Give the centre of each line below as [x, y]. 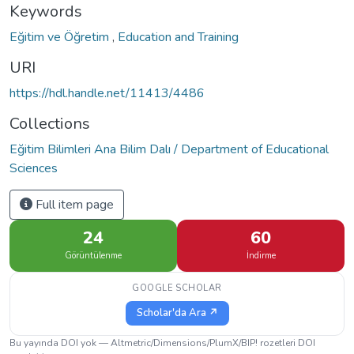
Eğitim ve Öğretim [61, 37]
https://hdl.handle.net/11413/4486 [107, 93]
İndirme [261, 255]
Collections [50, 123]
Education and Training [178, 37]
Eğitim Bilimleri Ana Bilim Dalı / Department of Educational [169, 149]
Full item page [73, 204]
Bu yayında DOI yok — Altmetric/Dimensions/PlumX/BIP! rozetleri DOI [162, 343]
